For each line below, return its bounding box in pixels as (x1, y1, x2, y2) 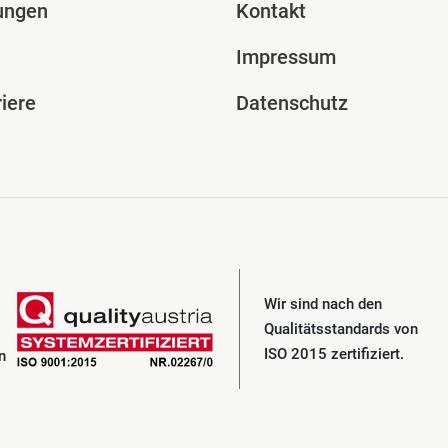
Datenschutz (236, 91, 348, 116)
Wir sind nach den (263, 294, 382, 313)
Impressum (236, 45, 336, 70)
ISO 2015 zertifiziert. (263, 344, 404, 363)
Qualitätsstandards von (263, 319, 418, 338)
